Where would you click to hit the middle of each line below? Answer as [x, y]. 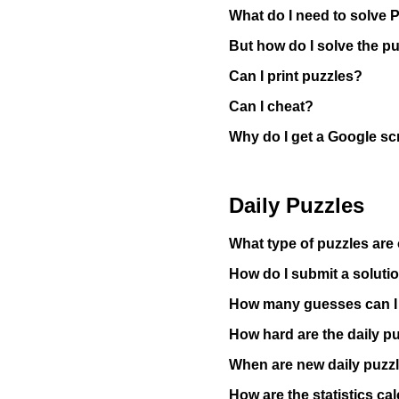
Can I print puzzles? [296, 77]
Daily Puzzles [297, 206]
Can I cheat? [271, 107]
